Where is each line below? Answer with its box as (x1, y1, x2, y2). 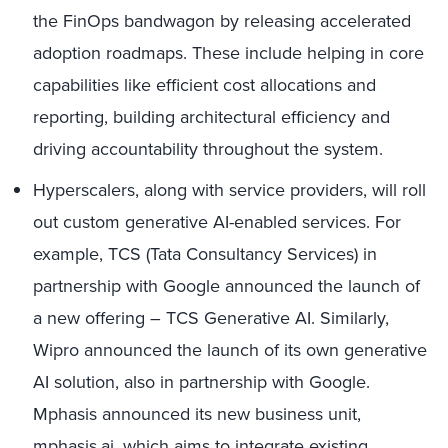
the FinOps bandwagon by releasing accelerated (33, 8, 411, 34)
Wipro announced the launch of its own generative (33, 337, 427, 363)
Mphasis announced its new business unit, (33, 401, 361, 427)
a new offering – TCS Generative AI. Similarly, (33, 305, 389, 331)
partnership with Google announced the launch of (33, 273, 420, 299)
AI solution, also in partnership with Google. (33, 369, 370, 395)
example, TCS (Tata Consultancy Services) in (33, 241, 377, 267)
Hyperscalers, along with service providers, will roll (33, 177, 426, 203)
